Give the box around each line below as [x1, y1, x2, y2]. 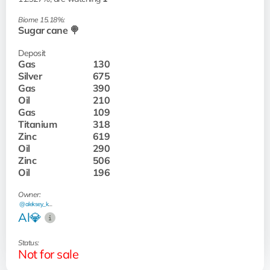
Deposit [18, 48, 46, 58]
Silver [18, 70, 42, 82]
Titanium [18, 118, 57, 130]
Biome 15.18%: [18, 15, 65, 24]
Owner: [18, 190, 40, 199]
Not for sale [18, 246, 78, 262]
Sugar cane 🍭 [18, 24, 79, 36]
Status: [18, 238, 39, 247]
